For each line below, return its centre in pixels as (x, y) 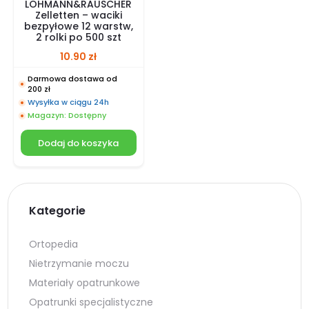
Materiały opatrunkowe (85, 283)
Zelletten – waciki (78, 16)
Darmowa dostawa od (72, 79)
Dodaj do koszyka (79, 143)
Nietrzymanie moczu (79, 264)
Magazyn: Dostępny (67, 116)
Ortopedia (54, 245)
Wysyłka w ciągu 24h (68, 102)
